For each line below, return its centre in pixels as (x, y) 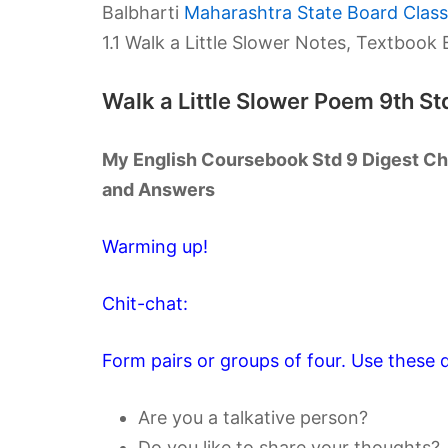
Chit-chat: (145, 303)
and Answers (158, 189)
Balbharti (143, 12)
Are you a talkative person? (253, 417)
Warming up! (155, 246)
